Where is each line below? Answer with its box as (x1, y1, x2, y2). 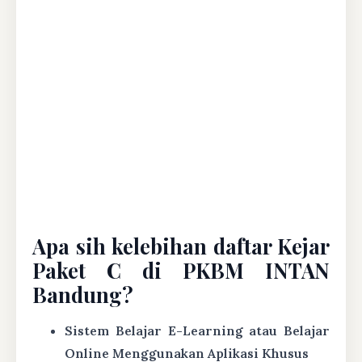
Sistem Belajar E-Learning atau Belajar (65, 322, 330, 339)
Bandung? (32, 280, 133, 308)
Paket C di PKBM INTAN (32, 255, 330, 284)
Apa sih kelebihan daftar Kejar (32, 231, 330, 259)
